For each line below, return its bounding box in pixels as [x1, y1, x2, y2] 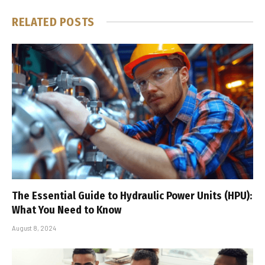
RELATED [12, 14, 60, 29]
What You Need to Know [12, 203, 121, 217]
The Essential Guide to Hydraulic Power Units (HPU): [12, 189, 252, 203]
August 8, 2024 [12, 224, 56, 232]
